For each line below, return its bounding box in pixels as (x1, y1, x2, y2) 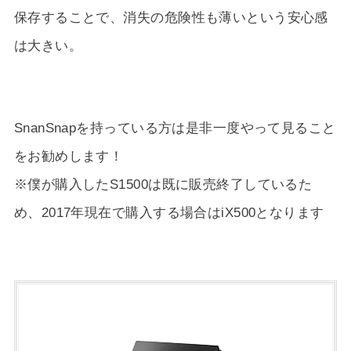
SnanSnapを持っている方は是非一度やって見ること (13, 120, 336, 136)
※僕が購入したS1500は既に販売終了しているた (13, 176, 313, 192)
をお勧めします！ (13, 148, 124, 164)
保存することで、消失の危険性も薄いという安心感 (13, 9, 328, 25)
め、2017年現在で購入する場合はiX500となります (13, 204, 324, 220)
